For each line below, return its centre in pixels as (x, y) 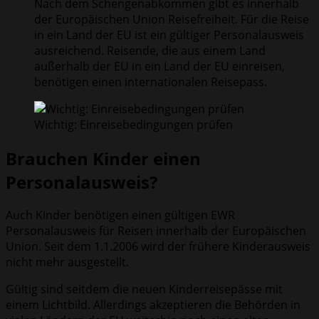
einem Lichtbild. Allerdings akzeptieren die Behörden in (153, 305)
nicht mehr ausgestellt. (67, 262)
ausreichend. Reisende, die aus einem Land (150, 50)
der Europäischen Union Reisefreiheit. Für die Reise (172, 19)
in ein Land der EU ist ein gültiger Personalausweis (169, 35)
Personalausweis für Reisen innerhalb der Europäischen (156, 231)
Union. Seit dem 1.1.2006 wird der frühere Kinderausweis (158, 247)
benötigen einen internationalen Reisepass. (151, 82)
